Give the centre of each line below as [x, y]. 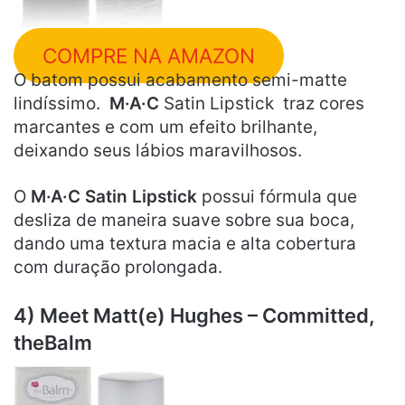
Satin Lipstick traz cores [262, 104]
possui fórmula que [277, 197]
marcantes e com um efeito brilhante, [165, 127]
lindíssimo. [61, 104]
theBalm [55, 343]
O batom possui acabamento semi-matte [180, 80]
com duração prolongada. [118, 268]
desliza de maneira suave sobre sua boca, [184, 221]
